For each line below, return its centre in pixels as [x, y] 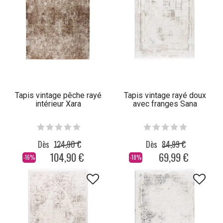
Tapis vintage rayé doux [165, 96]
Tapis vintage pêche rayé [58, 96]
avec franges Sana [165, 104]
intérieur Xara [58, 104]
